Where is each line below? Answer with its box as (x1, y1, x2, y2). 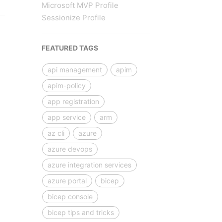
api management (47, 65, 102, 74)
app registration (47, 97, 99, 106)
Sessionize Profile (41, 12, 106, 22)
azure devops (47, 144, 92, 153)
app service (47, 112, 86, 121)
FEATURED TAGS (41, 43, 98, 52)
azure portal (47, 176, 87, 185)
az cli (47, 128, 64, 137)
